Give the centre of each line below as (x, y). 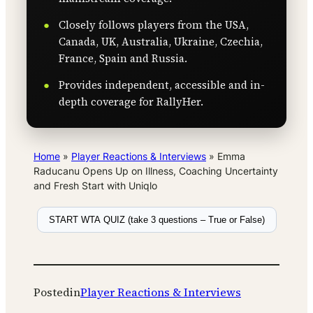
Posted (52, 292)
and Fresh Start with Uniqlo (95, 186)
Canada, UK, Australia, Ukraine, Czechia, (161, 42)
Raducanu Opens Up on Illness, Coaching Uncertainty (156, 171)
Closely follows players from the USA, (154, 25)
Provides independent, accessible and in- (162, 85)
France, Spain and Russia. (123, 59)
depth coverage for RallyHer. (131, 102)
